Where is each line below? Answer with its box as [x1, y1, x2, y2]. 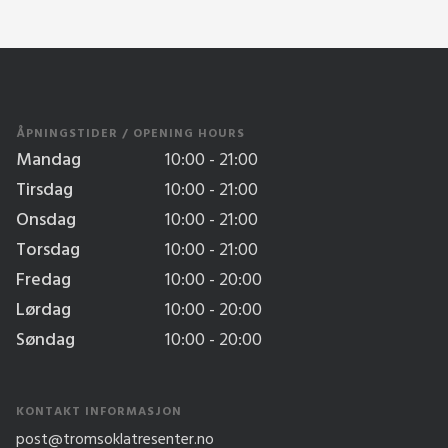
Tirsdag [16, 176, 73, 206]
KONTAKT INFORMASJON [16, 402, 182, 423]
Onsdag [16, 206, 76, 236]
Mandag [16, 146, 81, 176]
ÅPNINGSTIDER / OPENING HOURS [16, 124, 245, 145]
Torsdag [16, 236, 80, 266]
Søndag [16, 326, 75, 356]
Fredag [16, 266, 71, 296]
